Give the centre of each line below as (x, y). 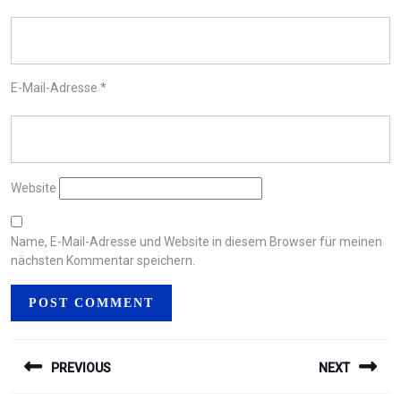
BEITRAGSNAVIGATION (150, 348)
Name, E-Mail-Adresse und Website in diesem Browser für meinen (196, 241)
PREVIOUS (81, 367)
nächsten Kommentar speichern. (103, 260)
